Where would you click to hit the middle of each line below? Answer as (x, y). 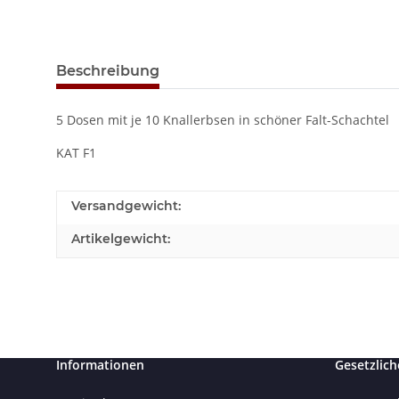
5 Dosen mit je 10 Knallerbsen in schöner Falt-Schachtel (223, 120)
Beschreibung (108, 71)
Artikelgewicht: (121, 239)
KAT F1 (76, 153)
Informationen (100, 365)
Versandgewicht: (126, 206)
